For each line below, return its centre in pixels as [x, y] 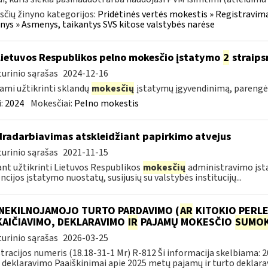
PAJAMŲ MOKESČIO [186, 222]
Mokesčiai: [52, 103]
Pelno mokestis [106, 103]
